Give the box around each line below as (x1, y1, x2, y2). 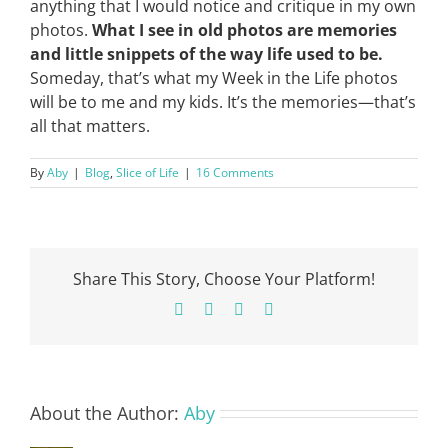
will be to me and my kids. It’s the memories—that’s (30, 91, 416, 113)
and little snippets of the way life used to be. (30, 43, 383, 65)
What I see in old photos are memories (92, 19, 397, 41)
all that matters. (30, 115, 150, 137)
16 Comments (196, 164, 274, 181)
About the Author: (30, 400, 184, 425)
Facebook (183, 300, 245, 318)
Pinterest (243, 300, 297, 318)
